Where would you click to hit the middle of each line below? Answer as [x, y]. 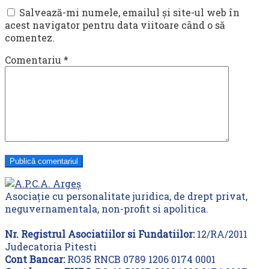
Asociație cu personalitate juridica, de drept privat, [126, 196]
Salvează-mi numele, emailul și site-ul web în [129, 12]
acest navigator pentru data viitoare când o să [115, 25]
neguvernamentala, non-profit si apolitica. [107, 209]
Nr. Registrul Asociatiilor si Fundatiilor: [100, 234]
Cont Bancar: [35, 259]
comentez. [30, 38]
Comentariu [34, 60]
